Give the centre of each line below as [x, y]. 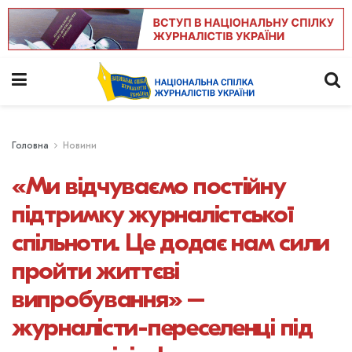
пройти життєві [96, 270]
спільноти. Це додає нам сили [171, 242]
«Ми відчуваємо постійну [148, 185]
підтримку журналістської [152, 214]
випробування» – [108, 299]
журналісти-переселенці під [162, 327]
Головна [30, 146]
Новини [80, 146]
